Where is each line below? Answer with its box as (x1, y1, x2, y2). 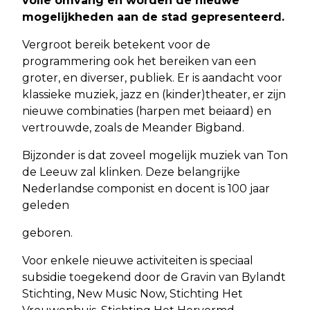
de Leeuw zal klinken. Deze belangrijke (22, 165, 240, 179)
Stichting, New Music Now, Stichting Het (22, 286, 243, 300)
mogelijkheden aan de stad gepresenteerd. (22, 10, 284, 24)
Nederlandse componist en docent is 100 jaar (22, 181, 270, 195)
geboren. (22, 226, 73, 239)
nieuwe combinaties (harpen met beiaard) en (22, 104, 271, 118)
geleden (22, 198, 69, 212)
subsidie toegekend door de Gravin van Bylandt (22, 270, 286, 284)
